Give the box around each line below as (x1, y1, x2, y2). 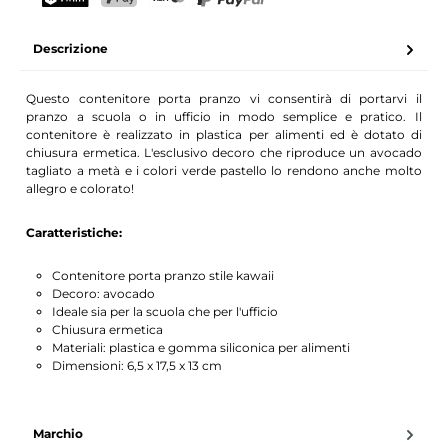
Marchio (33, 426, 83, 442)
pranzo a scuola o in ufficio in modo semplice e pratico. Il (26, 109, 422, 125)
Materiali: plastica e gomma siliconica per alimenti (51, 340, 350, 356)
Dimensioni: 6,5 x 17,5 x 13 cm (51, 358, 222, 374)
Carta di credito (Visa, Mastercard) (147, 7, 350, 23)
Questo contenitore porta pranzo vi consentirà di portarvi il (26, 91, 422, 107)
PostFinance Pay (99, 7, 202, 23)
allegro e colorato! (26, 181, 135, 197)
